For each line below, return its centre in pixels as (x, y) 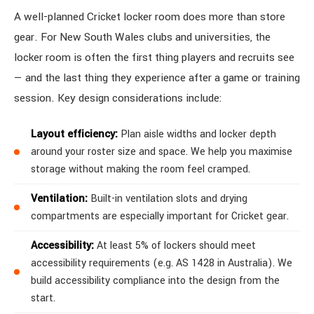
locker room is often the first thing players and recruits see (154, 57)
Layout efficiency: (74, 134)
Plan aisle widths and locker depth (197, 134)
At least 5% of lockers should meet (175, 246)
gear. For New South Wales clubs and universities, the (142, 37)
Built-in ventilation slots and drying (168, 199)
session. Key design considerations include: (118, 98)
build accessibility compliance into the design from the (155, 281)
